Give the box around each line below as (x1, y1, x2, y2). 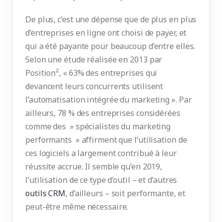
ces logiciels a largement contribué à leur (25, 147, 177, 159)
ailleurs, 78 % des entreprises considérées (25, 107, 180, 118)
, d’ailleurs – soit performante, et (65, 187, 185, 199)
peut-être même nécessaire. (25, 201, 128, 212)
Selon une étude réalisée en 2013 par (25, 54, 163, 65)
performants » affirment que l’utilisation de (25, 134, 187, 145)
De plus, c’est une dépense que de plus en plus (25, 13, 197, 25)
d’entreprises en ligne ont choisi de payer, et (25, 27, 187, 38)
